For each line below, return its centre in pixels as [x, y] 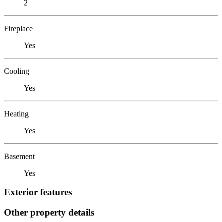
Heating [16, 113]
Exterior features [38, 192]
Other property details [49, 212]
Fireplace [18, 28]
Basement [19, 156]
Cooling [17, 71]
